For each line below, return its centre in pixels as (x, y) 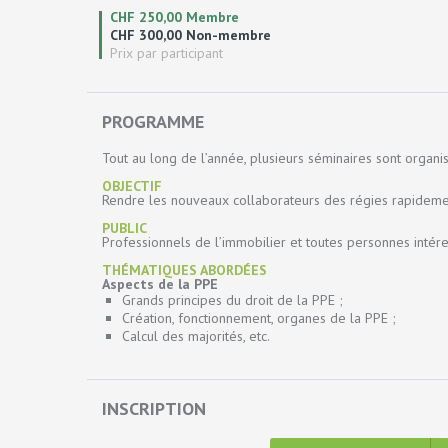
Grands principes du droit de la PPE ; (232, 300)
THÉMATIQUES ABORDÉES (184, 270)
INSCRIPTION (154, 408)
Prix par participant (166, 53)
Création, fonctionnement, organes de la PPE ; (259, 318)
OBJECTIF (132, 186)
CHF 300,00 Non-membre (190, 35)
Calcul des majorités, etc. (196, 336)
